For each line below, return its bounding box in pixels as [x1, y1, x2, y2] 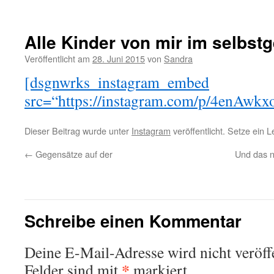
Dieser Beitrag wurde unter [24, 124, 131, 137]
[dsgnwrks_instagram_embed [24, 72, 209, 92]
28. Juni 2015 [92, 52, 145, 65]
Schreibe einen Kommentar [24, 209, 242, 232]
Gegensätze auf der [33, 147, 113, 160]
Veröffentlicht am [24, 52, 90, 65]
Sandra [164, 52, 193, 65]
